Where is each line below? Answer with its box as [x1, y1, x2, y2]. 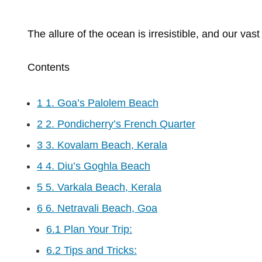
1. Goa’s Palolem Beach [43, 97, 158, 109]
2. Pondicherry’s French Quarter [43, 118, 195, 130]
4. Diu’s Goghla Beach [43, 160, 150, 173]
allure [49, 28, 77, 40]
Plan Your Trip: [61, 223, 132, 236]
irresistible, [149, 28, 202, 40]
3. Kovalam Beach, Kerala [43, 139, 167, 151]
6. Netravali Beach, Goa [43, 202, 157, 215]
